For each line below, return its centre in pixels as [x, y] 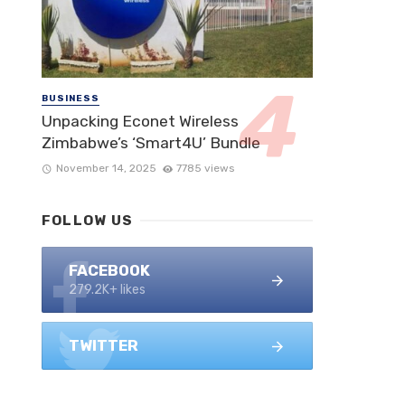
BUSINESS [71, 98]
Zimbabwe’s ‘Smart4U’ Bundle [151, 143]
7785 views [206, 169]
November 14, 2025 [106, 169]
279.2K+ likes [107, 290]
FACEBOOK [109, 271]
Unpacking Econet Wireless [140, 122]
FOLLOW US [88, 221]
